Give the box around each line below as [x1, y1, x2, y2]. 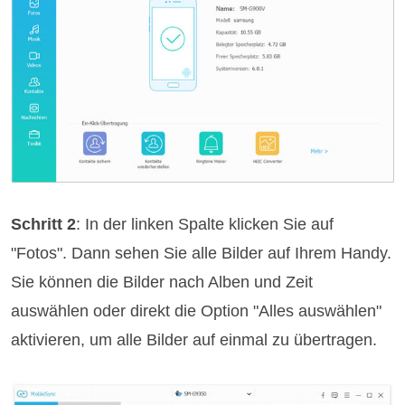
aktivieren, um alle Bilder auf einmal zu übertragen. [11, 330, 378, 349]
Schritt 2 [11, 214, 77, 233]
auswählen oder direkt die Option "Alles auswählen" [11, 301, 382, 320]
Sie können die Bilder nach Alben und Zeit [11, 272, 314, 291]
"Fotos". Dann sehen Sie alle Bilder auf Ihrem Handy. [11, 243, 392, 262]
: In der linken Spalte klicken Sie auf [76, 214, 334, 233]
